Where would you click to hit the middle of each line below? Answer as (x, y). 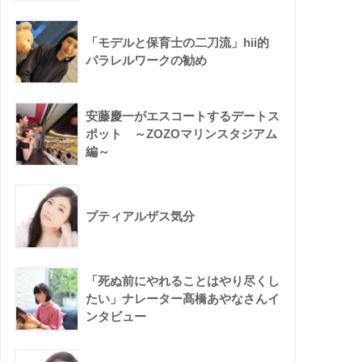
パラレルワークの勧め (147, 61)
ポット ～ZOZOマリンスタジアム (182, 134)
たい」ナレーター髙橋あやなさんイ (183, 299)
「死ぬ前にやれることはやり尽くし (183, 281)
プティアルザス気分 (141, 217)
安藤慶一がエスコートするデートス (183, 116)
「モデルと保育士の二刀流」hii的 (178, 43)
